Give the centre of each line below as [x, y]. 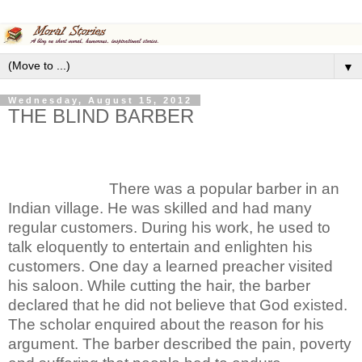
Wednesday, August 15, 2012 [100, 100]
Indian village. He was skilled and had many [160, 208]
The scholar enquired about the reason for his [166, 324]
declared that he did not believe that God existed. [178, 305]
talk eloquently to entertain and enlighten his [160, 246]
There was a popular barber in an [174, 188]
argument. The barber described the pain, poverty [180, 343]
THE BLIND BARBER [101, 116]
